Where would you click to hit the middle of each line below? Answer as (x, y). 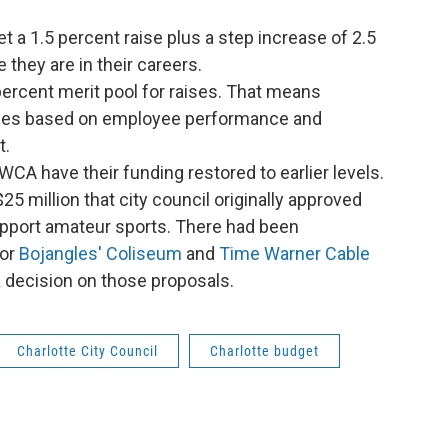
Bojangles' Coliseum (100, 253)
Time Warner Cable (294, 253)
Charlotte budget (264, 351)
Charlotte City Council (87, 351)
